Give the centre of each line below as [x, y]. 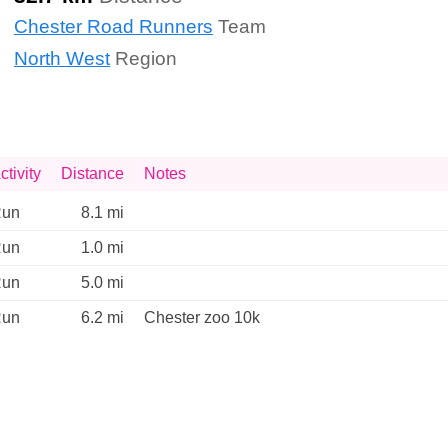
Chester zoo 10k [202, 318]
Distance [92, 174]
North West [62, 58]
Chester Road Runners [113, 27]
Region [143, 58]
